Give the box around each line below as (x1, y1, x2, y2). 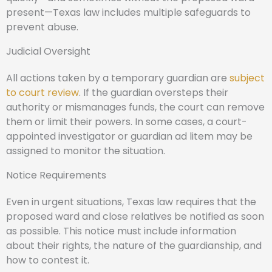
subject (229, 70, 265, 85)
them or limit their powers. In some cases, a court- (6, 114, 247, 129)
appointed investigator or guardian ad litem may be (6, 129, 253, 143)
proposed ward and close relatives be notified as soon (6, 209, 264, 223)
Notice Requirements (6, 168, 106, 182)
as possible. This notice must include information (6, 223, 236, 238)
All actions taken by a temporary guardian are (6, 70, 229, 85)
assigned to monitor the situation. (6, 143, 165, 158)
